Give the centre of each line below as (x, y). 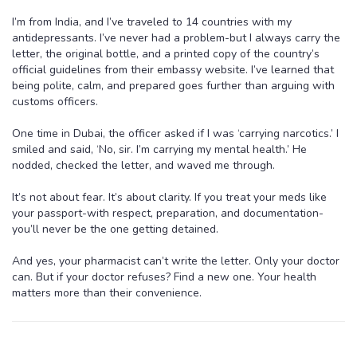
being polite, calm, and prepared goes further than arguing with (173, 85)
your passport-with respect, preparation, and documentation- (168, 213)
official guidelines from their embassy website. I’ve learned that (173, 69)
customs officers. (55, 101)
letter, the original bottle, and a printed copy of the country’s (166, 53)
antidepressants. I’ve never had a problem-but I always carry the (176, 37)
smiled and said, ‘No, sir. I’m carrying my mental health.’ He (159, 149)
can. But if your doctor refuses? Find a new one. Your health (164, 277)
